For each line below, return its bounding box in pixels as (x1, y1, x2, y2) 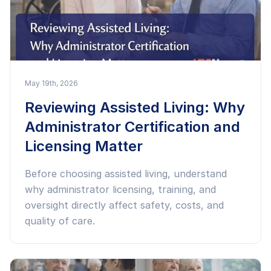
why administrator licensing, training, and (25, 183, 216, 195)
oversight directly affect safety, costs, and (25, 199, 224, 211)
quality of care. (25, 215, 95, 227)
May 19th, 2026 (25, 79, 78, 88)
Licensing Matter (25, 137, 143, 155)
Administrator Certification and (25, 118, 240, 135)
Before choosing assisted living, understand (25, 168, 227, 180)
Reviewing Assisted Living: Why (25, 99, 245, 116)
